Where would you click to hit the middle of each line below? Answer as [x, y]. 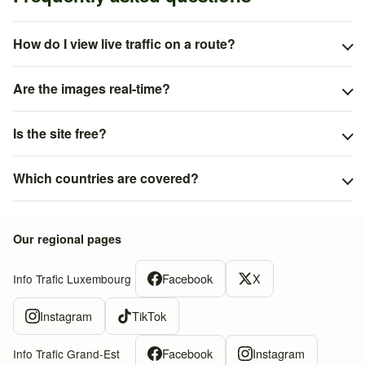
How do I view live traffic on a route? [124, 44]
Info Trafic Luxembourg [72, 279]
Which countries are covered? [106, 178]
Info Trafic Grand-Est [66, 354]
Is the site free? [60, 134]
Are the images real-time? [92, 89]
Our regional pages [67, 239]
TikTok [150, 316]
